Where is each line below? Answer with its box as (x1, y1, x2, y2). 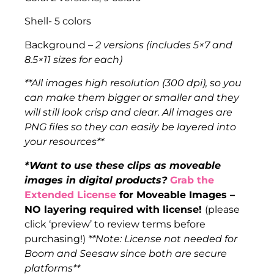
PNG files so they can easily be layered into (24, 121, 236, 133)
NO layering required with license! (24, 203, 205, 215)
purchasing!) (24, 232, 88, 245)
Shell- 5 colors (24, 15, 91, 28)
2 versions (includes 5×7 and (95, 39, 232, 51)
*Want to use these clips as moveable (24, 159, 221, 171)
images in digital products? (24, 174, 170, 186)
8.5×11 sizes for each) (24, 53, 122, 65)
